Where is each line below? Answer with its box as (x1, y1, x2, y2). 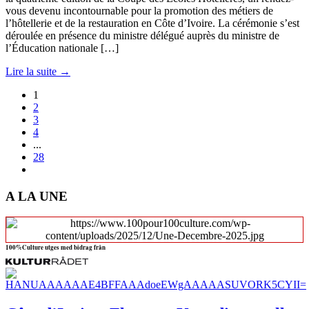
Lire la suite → (6, 65, 70, 77)
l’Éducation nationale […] (6, 41, 119, 54)
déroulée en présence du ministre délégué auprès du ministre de (6, 29, 279, 41)
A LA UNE (6, 188, 68, 203)
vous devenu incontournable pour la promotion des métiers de (6, 4, 273, 17)
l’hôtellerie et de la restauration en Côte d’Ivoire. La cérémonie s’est (6, 17, 299, 29)
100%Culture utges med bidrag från (6, 243, 106, 252)
